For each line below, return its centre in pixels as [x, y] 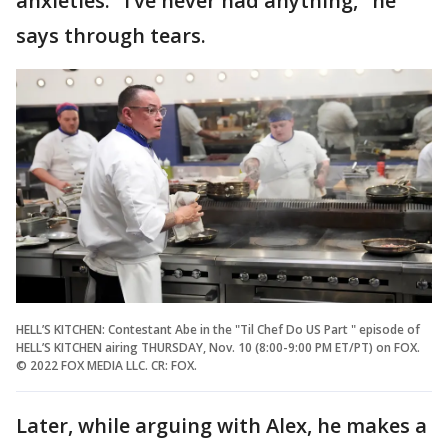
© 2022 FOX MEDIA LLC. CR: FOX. [106, 366]
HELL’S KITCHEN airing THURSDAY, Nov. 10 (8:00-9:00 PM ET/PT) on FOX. [218, 348]
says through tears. [111, 36]
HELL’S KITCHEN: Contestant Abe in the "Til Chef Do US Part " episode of [218, 330]
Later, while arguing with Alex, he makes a [221, 426]
